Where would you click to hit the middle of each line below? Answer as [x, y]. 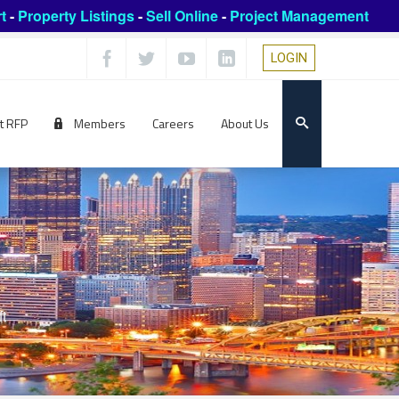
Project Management [299, 16]
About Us [245, 124]
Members [98, 124]
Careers [173, 124]
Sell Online [182, 16]
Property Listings [76, 16]
